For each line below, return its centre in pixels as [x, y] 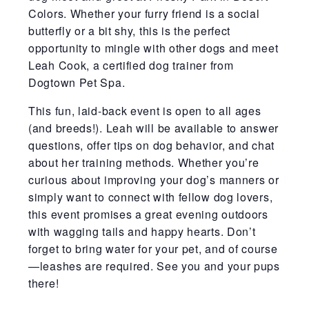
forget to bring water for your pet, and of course [153, 248]
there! [44, 283]
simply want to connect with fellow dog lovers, [151, 197]
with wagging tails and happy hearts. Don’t [142, 231]
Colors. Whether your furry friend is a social [144, 13]
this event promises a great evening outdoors [148, 214]
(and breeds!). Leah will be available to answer [153, 128]
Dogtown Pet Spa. [78, 82]
